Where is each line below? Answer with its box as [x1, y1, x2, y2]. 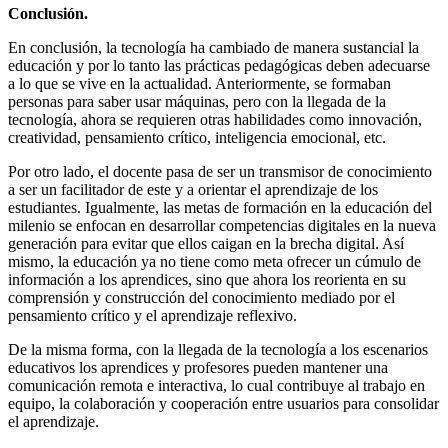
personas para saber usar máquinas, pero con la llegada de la [8, 93, 386, 111]
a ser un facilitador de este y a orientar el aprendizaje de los [8, 181, 378, 199]
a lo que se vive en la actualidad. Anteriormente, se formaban [8, 75, 391, 93]
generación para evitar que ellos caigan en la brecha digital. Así [8, 235, 404, 253]
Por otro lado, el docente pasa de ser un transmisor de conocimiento [8, 163, 432, 181]
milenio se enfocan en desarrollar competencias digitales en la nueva [8, 217, 436, 235]
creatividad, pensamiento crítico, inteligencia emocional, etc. [8, 129, 386, 147]
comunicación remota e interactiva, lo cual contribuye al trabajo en [8, 377, 425, 395]
